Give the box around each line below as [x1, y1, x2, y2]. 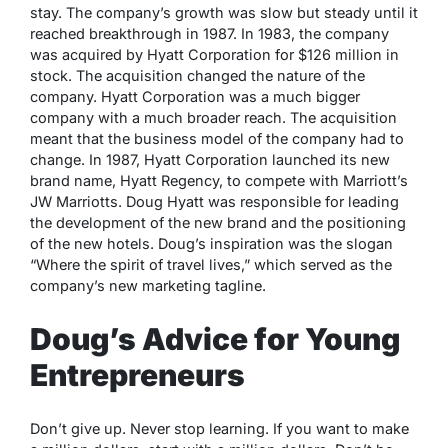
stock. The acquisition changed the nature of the [30, 67, 365, 85]
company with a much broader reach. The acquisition [30, 109, 397, 127]
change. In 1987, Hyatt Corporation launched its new [30, 151, 390, 169]
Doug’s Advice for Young [30, 321, 400, 358]
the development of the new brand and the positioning [30, 214, 406, 232]
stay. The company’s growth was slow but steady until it [30, 4, 418, 22]
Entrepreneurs [30, 357, 245, 394]
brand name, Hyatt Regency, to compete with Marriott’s [30, 172, 408, 190]
